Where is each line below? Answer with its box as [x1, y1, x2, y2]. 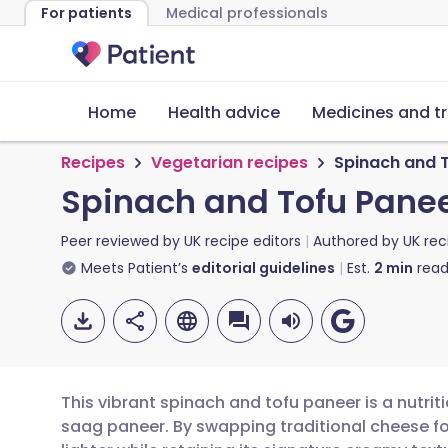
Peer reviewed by [61, 231, 184, 251]
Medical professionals [166, 3, 328, 23]
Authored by [313, 231, 403, 251]
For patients [41, 3, 132, 23]
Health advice [168, 101, 280, 124]
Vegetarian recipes [151, 151, 308, 174]
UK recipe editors [184, 231, 301, 251]
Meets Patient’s [81, 258, 188, 278]
